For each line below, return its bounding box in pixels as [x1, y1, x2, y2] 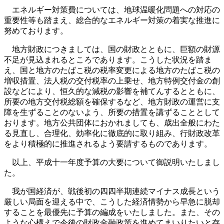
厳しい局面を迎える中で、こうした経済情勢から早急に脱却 [4, 197, 220, 206]
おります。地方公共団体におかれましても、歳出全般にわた [4, 118, 220, 127]
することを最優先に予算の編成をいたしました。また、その [4, 208, 220, 216]
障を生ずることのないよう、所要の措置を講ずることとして [4, 108, 220, 116]
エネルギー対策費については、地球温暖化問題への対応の [4, 5, 220, 14]
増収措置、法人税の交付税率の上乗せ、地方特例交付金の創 [4, 76, 220, 85]
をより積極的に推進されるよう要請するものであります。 [4, 139, 212, 148]
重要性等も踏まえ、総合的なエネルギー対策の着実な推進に [4, 16, 220, 24]
